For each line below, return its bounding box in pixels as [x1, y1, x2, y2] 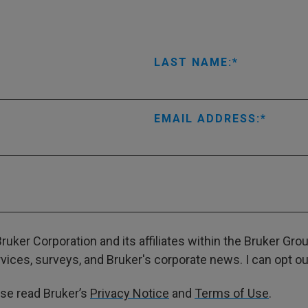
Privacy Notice [90, 285, 169, 300]
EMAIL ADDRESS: [154, 112, 261, 125]
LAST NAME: [154, 56, 232, 69]
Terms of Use [195, 285, 269, 300]
